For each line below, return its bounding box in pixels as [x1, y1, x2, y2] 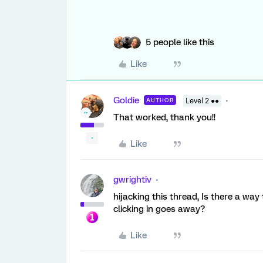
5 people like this [146, 37, 214, 48]
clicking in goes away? [113, 204, 205, 214]
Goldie [113, 95, 139, 106]
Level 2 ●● [186, 97, 219, 105]
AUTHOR [146, 97, 174, 103]
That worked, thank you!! [113, 112, 215, 123]
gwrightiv [113, 174, 151, 185]
